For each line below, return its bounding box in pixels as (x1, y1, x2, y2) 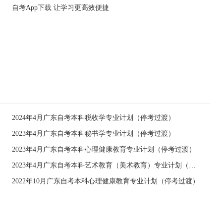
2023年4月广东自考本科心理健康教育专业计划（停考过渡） (12, 146, 196, 153)
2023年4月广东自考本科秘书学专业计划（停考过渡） (12, 130, 175, 137)
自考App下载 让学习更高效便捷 (12, 4, 109, 11)
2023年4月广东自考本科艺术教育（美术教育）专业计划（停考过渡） (189, 162, 196, 169)
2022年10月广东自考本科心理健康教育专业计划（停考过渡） (12, 177, 199, 185)
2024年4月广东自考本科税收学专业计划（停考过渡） (12, 114, 175, 121)
